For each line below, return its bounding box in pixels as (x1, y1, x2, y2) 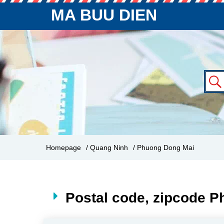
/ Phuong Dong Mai (133, 143, 194, 151)
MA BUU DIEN (51, 6, 157, 24)
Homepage (46, 143, 81, 151)
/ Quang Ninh (86, 143, 128, 151)
